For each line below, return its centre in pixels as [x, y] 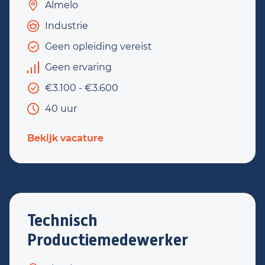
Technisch [62, 220]
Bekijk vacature [65, 138]
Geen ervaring [78, 67]
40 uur [61, 109]
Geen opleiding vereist [98, 46]
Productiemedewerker [108, 240]
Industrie [67, 26]
